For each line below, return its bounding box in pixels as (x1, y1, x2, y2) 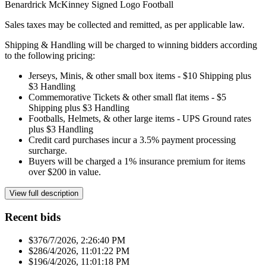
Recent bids (5, 210, 61, 223)
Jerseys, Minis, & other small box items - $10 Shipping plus (28, 71, 251, 81)
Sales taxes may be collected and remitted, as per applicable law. (5, 20, 245, 30)
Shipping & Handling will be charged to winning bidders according (5, 40, 257, 50)
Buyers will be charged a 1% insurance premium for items (28, 156, 245, 167)
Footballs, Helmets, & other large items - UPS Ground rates (28, 113, 251, 124)
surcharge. (28, 145, 67, 156)
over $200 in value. (28, 167, 101, 178)
